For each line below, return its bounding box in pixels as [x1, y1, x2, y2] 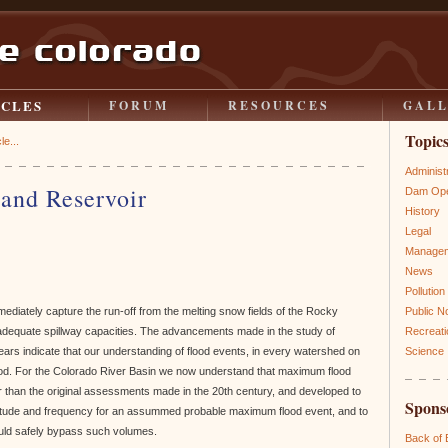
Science [405, 345, 444, 357]
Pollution [405, 285, 445, 297]
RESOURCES [228, 97, 330, 114]
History [405, 205, 440, 217]
